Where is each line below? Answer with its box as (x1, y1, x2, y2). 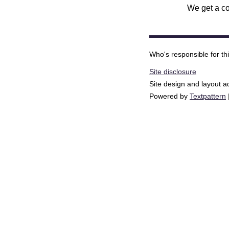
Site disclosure (149, 67, 196, 76)
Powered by (149, 91, 190, 100)
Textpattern (190, 91, 226, 100)
